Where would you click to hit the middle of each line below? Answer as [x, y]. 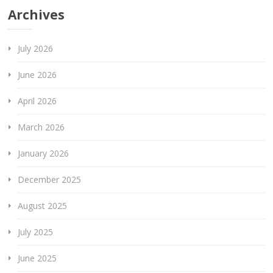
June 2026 [37, 75]
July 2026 [35, 49]
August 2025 [42, 206]
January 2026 [43, 154]
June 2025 [37, 258]
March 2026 [41, 127]
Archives [37, 15]
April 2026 [37, 101]
